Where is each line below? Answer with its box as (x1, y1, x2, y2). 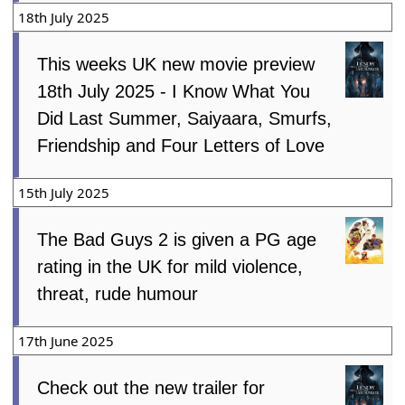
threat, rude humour (37, 283, 199, 304)
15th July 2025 (18, 183, 110, 202)
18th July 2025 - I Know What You (37, 80, 311, 101)
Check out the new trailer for (37, 377, 266, 398)
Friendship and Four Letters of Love (37, 135, 325, 155)
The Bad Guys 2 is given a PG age (37, 229, 317, 250)
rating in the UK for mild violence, (37, 256, 304, 277)
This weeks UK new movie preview (37, 53, 316, 74)
